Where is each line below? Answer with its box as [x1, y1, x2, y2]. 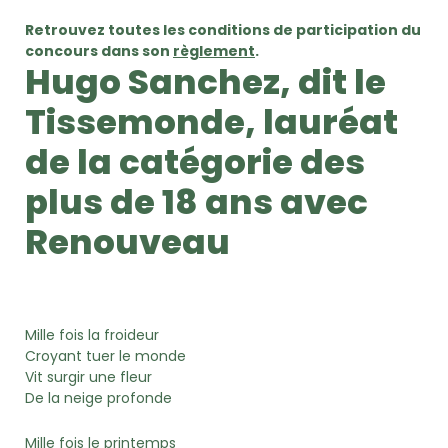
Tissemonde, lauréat [25, 97, 398, 146]
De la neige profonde [25, 387, 172, 408]
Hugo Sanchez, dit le [25, 57, 386, 106]
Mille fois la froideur [25, 324, 159, 345]
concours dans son [25, 40, 173, 61]
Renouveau [25, 217, 230, 266]
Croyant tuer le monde [25, 345, 186, 366]
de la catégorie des [25, 137, 365, 186]
